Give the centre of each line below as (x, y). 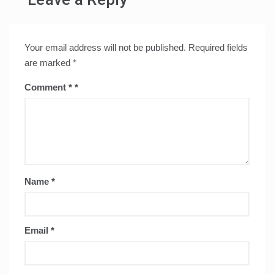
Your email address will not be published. (105, 48)
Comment (46, 87)
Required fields (218, 48)
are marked (49, 63)
